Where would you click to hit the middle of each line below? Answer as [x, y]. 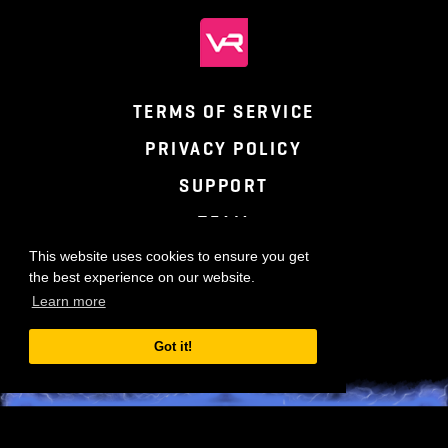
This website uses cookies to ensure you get [187, 383]
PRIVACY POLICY [249, 264]
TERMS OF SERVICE [249, 223]
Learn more [76, 433]
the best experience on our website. [157, 407]
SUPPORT [249, 305]
